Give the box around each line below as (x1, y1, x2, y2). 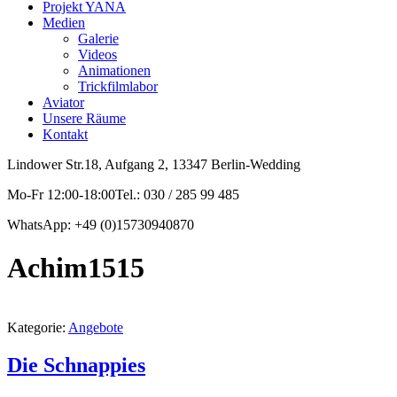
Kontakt (43, 127, 88, 142)
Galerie (78, 31, 119, 46)
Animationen (78, 63, 151, 78)
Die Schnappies (7, 353, 145, 377)
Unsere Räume (43, 111, 126, 126)
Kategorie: (7, 319, 68, 335)
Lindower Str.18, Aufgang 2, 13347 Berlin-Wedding (7, 157, 300, 172)
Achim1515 (7, 252, 144, 284)
